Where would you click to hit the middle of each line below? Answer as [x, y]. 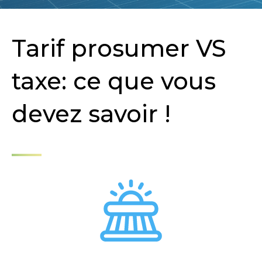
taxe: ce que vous [114, 81]
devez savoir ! [91, 114]
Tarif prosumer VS [119, 49]
